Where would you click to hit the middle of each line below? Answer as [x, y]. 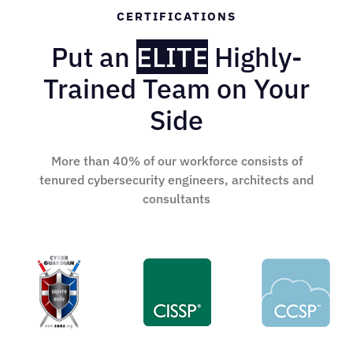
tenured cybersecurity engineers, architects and [176, 180]
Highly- [255, 57]
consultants [176, 199]
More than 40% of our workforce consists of [176, 161]
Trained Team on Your [176, 89]
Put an [93, 57]
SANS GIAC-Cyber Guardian [137, 304]
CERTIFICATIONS [176, 17]
